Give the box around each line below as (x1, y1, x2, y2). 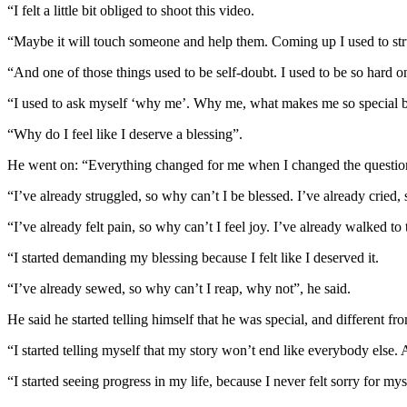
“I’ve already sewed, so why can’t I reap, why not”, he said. (7, 281, 351, 297)
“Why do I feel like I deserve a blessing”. (7, 126, 243, 143)
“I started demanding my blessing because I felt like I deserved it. (7, 250, 379, 266)
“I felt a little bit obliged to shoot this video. (7, 3, 254, 19)
